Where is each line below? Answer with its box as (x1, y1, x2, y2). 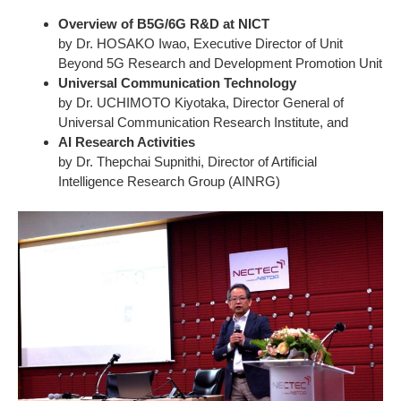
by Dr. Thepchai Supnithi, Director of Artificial (58, 153, 317, 169)
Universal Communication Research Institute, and (58, 114, 348, 130)
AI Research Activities (58, 133, 195, 149)
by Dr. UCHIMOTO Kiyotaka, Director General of (58, 94, 344, 110)
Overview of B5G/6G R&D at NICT (58, 15, 269, 31)
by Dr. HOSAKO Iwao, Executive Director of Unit (58, 35, 343, 51)
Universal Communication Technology (58, 74, 296, 90)
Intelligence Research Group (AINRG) (58, 173, 280, 189)
